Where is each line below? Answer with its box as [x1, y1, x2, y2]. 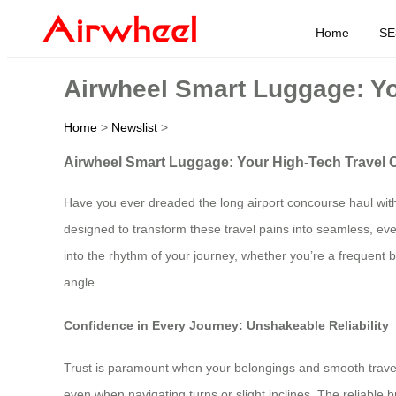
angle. [64, 275, 98, 290]
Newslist [111, 119, 157, 134]
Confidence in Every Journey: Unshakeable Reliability [64, 317, 389, 332]
